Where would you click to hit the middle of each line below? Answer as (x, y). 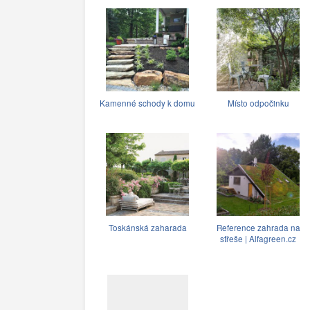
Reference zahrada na (258, 227)
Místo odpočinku (258, 103)
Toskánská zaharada (147, 227)
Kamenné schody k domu (147, 103)
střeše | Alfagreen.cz (258, 238)
